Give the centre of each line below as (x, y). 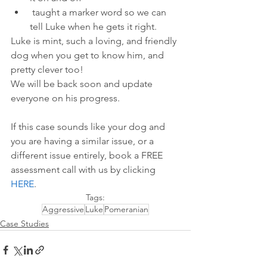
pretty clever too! (48, 69)
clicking (140, 169)
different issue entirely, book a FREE (88, 155)
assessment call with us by (67, 169)
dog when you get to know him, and (89, 55)
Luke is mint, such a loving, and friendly (95, 41)
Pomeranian (126, 209)
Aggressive (63, 209)
